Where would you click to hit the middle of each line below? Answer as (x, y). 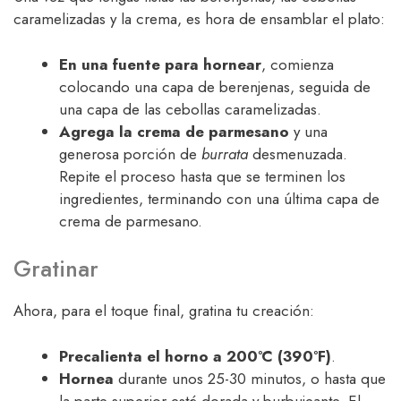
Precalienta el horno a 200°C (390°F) (195, 356)
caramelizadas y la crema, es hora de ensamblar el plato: (199, 19)
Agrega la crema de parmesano (174, 131)
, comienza (298, 64)
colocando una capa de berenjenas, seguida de (215, 86)
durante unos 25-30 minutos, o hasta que (250, 378)
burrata (225, 154)
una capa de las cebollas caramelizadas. (190, 109)
